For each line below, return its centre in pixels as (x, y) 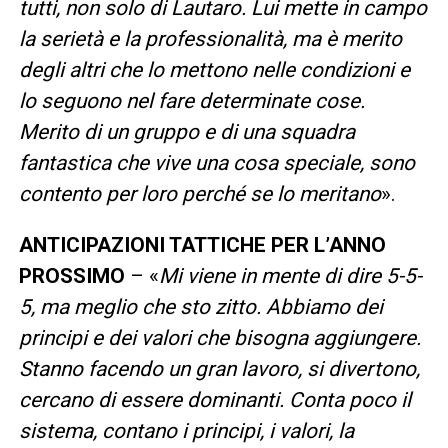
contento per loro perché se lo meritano (199, 193)
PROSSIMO (71, 275)
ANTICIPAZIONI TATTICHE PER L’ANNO (202, 244)
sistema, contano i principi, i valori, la (186, 430)
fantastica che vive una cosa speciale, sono (216, 162)
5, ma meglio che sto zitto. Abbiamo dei (200, 306)
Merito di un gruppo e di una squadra (186, 131)
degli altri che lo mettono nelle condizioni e (214, 69)
